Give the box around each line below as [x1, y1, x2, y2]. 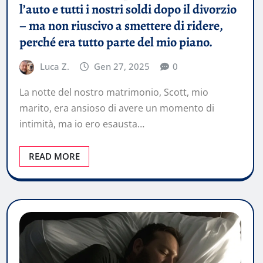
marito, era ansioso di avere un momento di [19, 102, 214, 114]
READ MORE [29, 150, 80, 162]
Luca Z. [39, 60, 69, 73]
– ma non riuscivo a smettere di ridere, [19, 17, 223, 35]
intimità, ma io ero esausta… [19, 117, 144, 130]
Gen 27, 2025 [94, 60, 150, 73]
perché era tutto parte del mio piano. [19, 33, 213, 52]
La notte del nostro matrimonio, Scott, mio [19, 86, 208, 99]
